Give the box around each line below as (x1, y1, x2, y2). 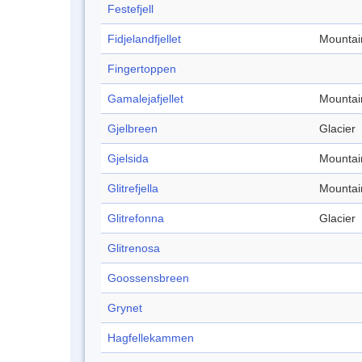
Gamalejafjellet (107, 92, 183, 106)
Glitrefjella (107, 182, 158, 196)
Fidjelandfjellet (107, 32, 181, 46)
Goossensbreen (107, 271, 189, 285)
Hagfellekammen (107, 331, 194, 345)
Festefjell (107, 2, 154, 16)
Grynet (107, 301, 142, 315)
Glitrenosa (107, 242, 160, 255)
